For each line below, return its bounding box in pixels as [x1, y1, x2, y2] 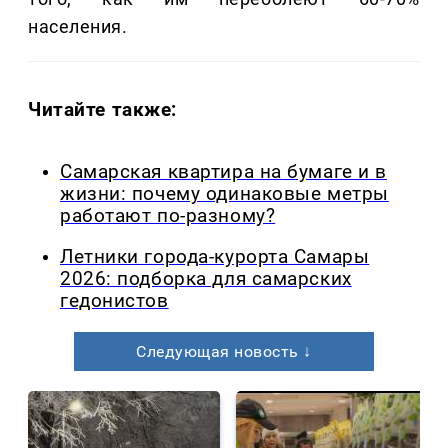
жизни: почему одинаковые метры [60, 183, 389, 206]
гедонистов [60, 289, 169, 312]
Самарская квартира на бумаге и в [60, 161, 387, 184]
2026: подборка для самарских [60, 267, 352, 290]
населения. [28, 16, 128, 38]
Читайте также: [28, 98, 178, 122]
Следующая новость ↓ [136, 341, 312, 361]
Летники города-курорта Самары [60, 245, 370, 268]
